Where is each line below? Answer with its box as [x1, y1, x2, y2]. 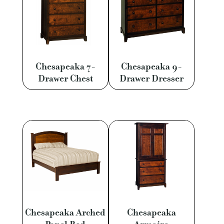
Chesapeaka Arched [25, 206, 106, 218]
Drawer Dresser [119, 72, 183, 85]
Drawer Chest [37, 72, 93, 85]
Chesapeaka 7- [35, 60, 95, 73]
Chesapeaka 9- [120, 60, 182, 73]
